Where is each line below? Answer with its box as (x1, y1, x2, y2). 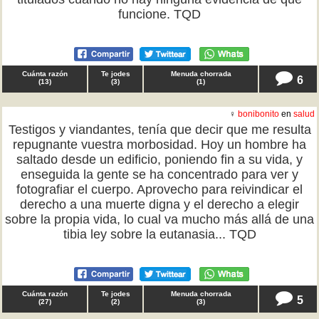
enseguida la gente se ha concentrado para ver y (21, 167, 298, 182)
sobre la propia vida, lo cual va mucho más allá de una (5, 212, 314, 226)
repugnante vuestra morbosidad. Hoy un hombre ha (13, 137, 306, 152)
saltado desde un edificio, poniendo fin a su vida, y (16, 152, 303, 167)
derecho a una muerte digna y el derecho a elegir (20, 197, 299, 211)
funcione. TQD (118, 7, 201, 21)
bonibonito (238, 109, 279, 119)
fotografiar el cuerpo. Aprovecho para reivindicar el (16, 182, 303, 197)
